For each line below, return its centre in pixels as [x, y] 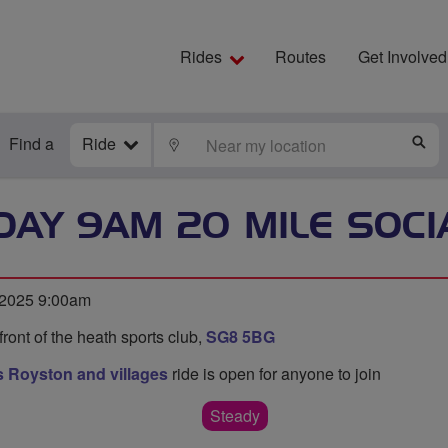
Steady [235, 415]
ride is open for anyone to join [274, 373]
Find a [31, 143]
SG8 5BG [240, 336]
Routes [300, 56]
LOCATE [212, 144]
